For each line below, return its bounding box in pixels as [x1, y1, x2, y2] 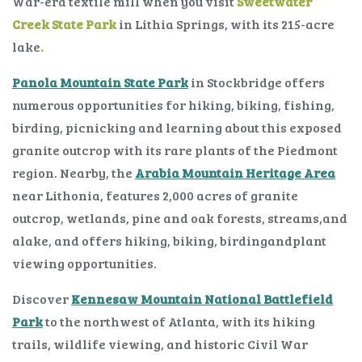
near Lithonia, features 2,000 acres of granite [12, 187, 298, 204]
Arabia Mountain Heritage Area [135, 164, 335, 182]
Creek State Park [12, 15, 119, 33]
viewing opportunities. [12, 255, 157, 272]
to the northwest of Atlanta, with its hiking [43, 313, 315, 330]
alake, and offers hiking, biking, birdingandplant [12, 232, 326, 250]
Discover [12, 290, 71, 308]
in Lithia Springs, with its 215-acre [119, 15, 335, 33]
